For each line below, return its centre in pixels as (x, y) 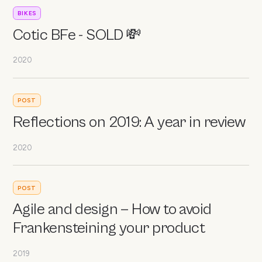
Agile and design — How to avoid (112, 210)
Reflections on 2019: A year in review (129, 122)
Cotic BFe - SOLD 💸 (77, 35)
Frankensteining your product (109, 229)
